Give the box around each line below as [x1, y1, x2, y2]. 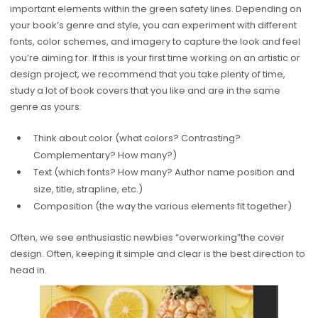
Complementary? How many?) [33, 148, 177, 162]
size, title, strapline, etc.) [33, 182, 143, 196]
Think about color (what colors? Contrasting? [33, 131, 241, 145]
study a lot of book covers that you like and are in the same [9, 84, 280, 98]
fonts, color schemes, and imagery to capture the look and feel [9, 35, 300, 49]
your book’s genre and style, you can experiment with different [9, 18, 297, 33]
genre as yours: [9, 100, 82, 114]
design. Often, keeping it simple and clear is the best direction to [9, 247, 305, 261]
